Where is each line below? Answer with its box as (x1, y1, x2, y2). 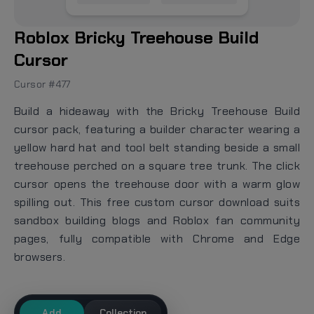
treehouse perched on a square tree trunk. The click (14, 158, 300, 173)
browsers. (14, 249, 66, 264)
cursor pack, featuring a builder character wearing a (14, 121, 300, 137)
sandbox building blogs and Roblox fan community (14, 212, 300, 228)
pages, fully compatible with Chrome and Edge (14, 231, 300, 246)
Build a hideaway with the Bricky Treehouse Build (14, 103, 300, 118)
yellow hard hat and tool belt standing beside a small (14, 139, 300, 155)
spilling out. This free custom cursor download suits (14, 194, 300, 210)
